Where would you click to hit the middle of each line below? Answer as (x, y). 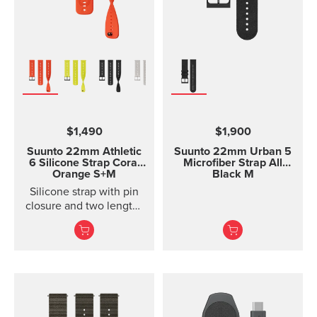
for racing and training (84, 220)
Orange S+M (84, 174)
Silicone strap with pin (84, 192)
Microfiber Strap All (233, 163)
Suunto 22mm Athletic (84, 151)
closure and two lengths (84, 206)
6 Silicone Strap (69, 163)
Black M (233, 174)
